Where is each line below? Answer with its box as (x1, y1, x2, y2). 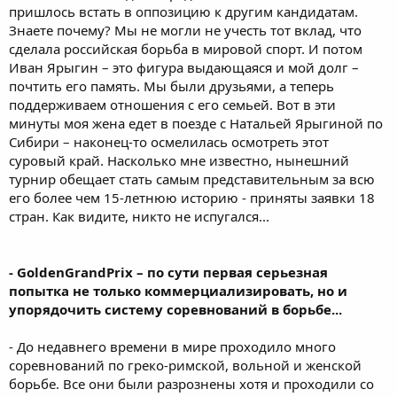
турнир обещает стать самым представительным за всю (9, 170, 375, 188)
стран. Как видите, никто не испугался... (9, 207, 269, 225)
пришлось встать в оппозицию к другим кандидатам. (9, 3, 358, 20)
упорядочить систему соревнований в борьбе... (9, 300, 342, 318)
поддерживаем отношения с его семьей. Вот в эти (9, 96, 336, 113)
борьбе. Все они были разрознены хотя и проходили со (9, 375, 374, 393)
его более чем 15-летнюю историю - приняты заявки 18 (9, 189, 375, 206)
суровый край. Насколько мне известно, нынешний (9, 152, 349, 169)
